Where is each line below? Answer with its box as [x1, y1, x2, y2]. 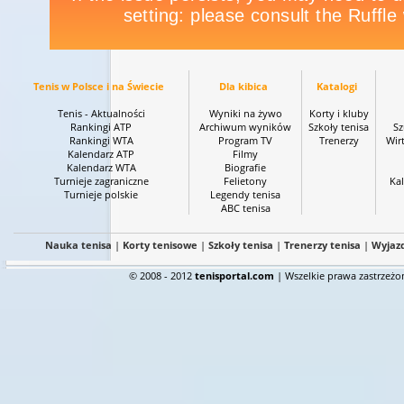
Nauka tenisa [44, 238, 112, 252]
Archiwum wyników [199, 120, 291, 133]
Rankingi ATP [70, 120, 132, 133]
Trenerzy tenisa [283, 238, 361, 252]
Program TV [218, 133, 272, 147]
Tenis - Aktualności [57, 106, 145, 120]
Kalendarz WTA [66, 161, 136, 174]
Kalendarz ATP [68, 147, 134, 161]
